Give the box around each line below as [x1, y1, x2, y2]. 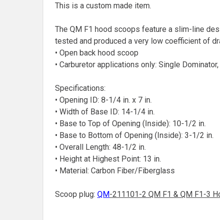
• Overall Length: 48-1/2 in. [55, 142, 146, 152]
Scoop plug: [55, 189, 97, 199]
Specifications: [55, 83, 106, 93]
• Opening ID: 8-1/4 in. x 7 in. [55, 95, 152, 105]
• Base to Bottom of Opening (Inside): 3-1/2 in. [55, 130, 214, 140]
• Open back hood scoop [55, 48, 138, 57]
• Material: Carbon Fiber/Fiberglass [55, 165, 175, 175]
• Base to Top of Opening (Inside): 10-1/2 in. [55, 118, 206, 128]
